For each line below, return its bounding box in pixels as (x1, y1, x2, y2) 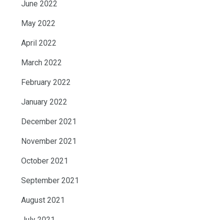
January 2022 (21, 97, 67, 107)
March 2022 (21, 57, 62, 67)
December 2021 (21, 116, 77, 126)
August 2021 (21, 195, 65, 205)
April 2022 (21, 38, 56, 48)
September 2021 (21, 175, 79, 185)
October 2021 (21, 156, 68, 165)
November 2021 (21, 136, 77, 146)
